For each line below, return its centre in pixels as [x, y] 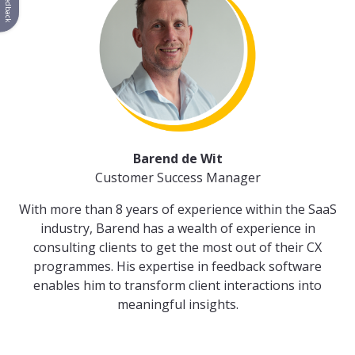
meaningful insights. [177, 304]
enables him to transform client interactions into [177, 285]
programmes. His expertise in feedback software [177, 266]
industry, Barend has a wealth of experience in [177, 228]
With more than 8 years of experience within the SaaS [177, 209]
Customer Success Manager [177, 177]
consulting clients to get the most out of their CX [177, 247]
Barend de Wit [177, 158]
